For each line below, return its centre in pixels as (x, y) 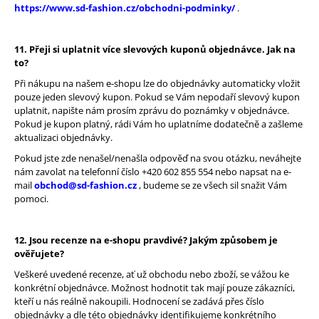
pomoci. (31, 199)
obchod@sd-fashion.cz (85, 185)
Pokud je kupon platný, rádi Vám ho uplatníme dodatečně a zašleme (158, 124)
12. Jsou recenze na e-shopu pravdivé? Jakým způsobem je (146, 240)
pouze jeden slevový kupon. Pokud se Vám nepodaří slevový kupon (157, 97)
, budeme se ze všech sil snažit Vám (212, 185)
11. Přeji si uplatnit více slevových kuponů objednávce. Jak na (155, 49)
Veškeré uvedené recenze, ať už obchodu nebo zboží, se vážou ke (152, 274)
